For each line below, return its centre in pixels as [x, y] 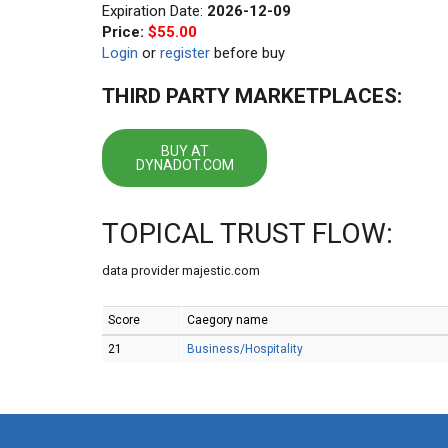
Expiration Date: [154, 11]
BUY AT [184, 151]
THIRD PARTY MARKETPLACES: [252, 96]
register [185, 53]
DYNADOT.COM [184, 165]
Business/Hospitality [245, 349]
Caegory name [227, 320]
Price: [125, 32]
